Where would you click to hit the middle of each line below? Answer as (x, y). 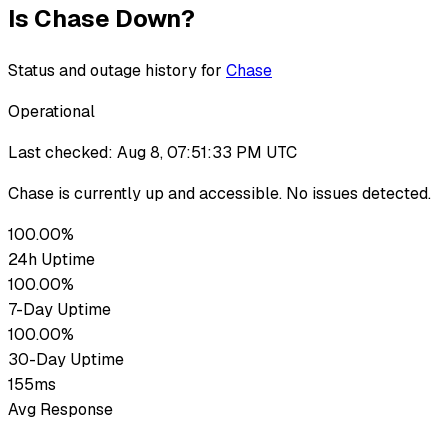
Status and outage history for (115, 70)
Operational (51, 111)
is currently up (109, 193)
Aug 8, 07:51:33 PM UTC (207, 152)
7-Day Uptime (59, 309)
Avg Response (60, 409)
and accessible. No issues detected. (299, 193)
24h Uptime (51, 259)
